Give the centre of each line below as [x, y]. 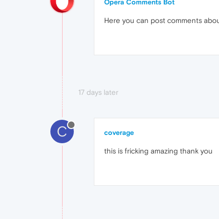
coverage [119, 132]
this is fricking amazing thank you [158, 151]
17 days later [98, 92]
